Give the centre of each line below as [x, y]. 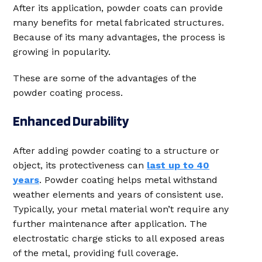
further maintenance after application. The [110, 224]
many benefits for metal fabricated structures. [118, 23]
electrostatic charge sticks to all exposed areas [119, 238]
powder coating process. [68, 93]
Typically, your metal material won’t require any [121, 209]
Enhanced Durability [71, 121]
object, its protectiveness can [80, 165]
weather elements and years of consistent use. [118, 194]
